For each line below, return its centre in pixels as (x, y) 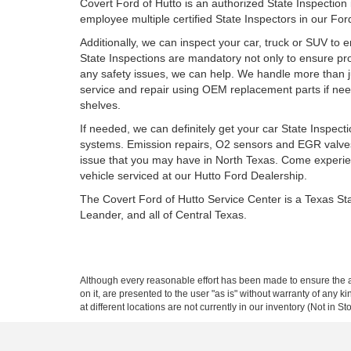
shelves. (100, 105)
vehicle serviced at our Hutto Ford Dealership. (194, 175)
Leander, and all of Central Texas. (163, 215)
